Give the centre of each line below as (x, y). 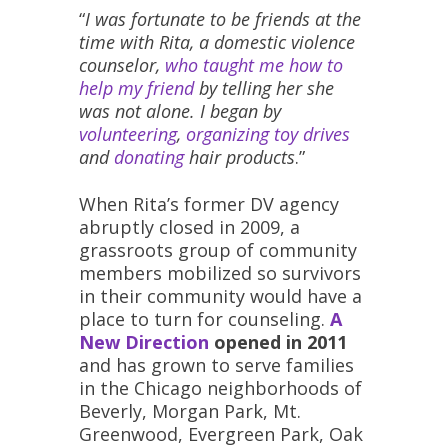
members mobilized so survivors (220, 272)
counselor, (122, 65)
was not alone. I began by (180, 111)
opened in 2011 (278, 341)
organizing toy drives (268, 134)
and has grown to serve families (216, 364)
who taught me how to (254, 65)
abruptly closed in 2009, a (189, 226)
